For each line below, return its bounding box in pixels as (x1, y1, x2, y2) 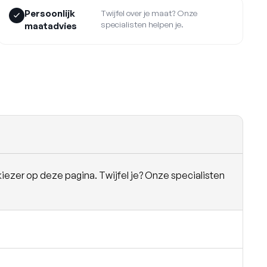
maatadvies (24, 20, 77, 32)
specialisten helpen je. (100, 19, 184, 30)
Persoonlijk (24, 8, 76, 20)
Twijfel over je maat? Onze (100, 8, 197, 18)
